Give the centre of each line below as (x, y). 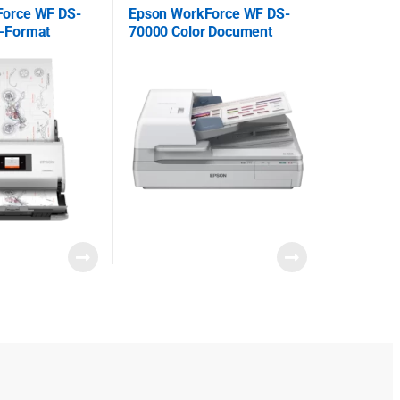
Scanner (155, 50)
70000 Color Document (200, 32)
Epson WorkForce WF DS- (209, 14)
